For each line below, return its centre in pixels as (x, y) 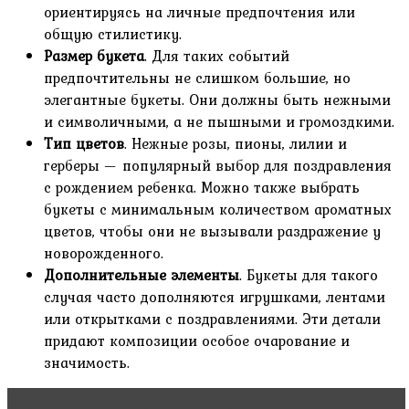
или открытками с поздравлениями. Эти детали (212, 319)
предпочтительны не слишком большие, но (197, 78)
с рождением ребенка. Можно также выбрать (202, 188)
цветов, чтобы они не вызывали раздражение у (212, 231)
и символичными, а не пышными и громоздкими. (219, 122)
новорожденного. (104, 253)
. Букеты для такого (309, 275)
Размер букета (94, 56)
